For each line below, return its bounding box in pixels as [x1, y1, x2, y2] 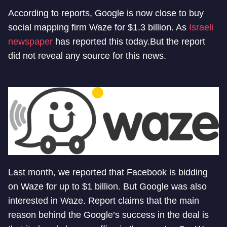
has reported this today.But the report [53, 36, 205, 47]
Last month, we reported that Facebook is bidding [8, 167, 208, 178]
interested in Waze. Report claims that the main [8, 196, 199, 206]
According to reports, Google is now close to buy [8, 8, 204, 19]
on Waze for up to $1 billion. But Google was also [8, 181, 207, 192]
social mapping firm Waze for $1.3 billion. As [8, 22, 189, 33]
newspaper [8, 36, 53, 47]
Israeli [189, 22, 213, 33]
